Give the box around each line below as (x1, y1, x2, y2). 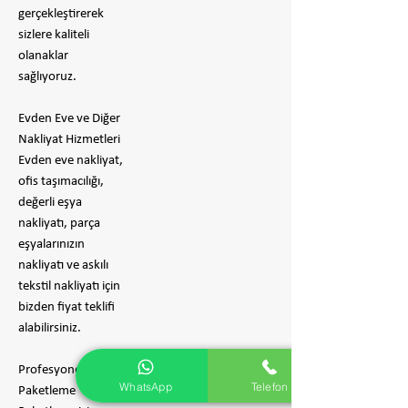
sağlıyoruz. (18, 70, 76, 84)
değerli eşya (18, 196, 82, 209)
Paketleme (18, 384, 76, 398)
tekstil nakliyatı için (18, 280, 120, 293)
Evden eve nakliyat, (18, 154, 123, 168)
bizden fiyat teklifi (18, 301, 115, 314)
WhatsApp (119, 379, 172, 393)
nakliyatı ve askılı (18, 259, 108, 272)
